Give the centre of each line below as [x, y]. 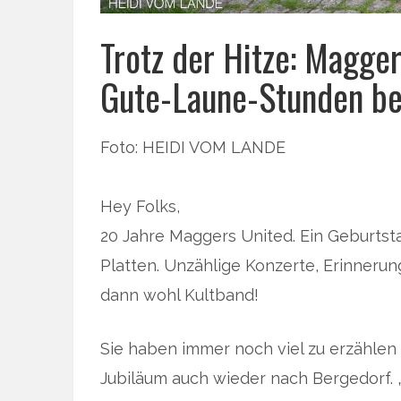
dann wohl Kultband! [179, 294]
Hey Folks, [140, 206]
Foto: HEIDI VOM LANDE [193, 147]
